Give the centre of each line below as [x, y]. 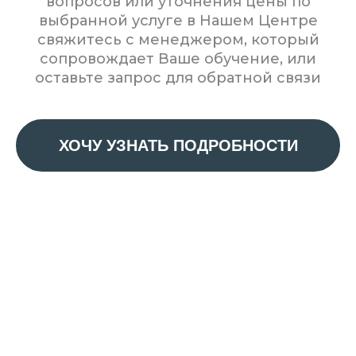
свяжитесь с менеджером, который [178, 40]
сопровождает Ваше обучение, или [178, 59]
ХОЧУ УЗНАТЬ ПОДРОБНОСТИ [178, 145]
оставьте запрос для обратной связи [178, 78]
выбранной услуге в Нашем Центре [178, 21]
